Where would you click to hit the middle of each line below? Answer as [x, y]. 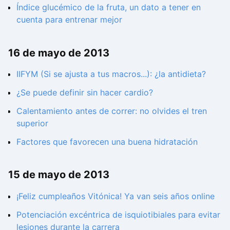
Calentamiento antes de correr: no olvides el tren [112, 111]
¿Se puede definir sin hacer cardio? [85, 92]
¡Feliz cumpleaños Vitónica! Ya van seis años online [116, 196]
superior [32, 123]
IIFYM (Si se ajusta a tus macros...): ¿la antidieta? [111, 74]
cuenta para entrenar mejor [69, 20]
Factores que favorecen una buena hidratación [107, 142]
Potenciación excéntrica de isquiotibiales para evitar [118, 214]
